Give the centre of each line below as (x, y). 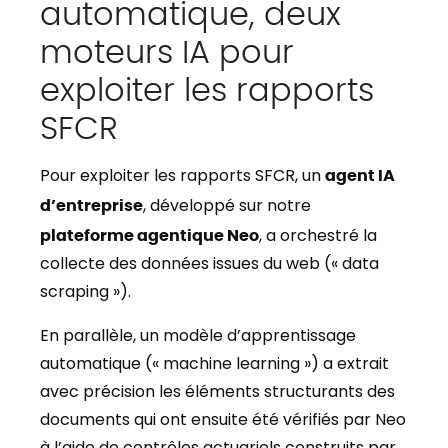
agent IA (360, 174)
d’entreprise (91, 204)
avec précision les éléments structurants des (217, 391)
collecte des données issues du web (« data (209, 263)
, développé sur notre (227, 205)
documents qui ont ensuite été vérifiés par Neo (223, 419)
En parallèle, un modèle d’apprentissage (198, 335)
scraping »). (85, 291)
